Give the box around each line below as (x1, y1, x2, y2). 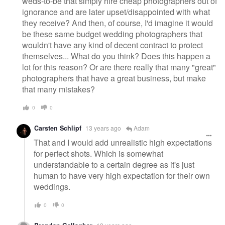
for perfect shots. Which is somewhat (34, 147, 163, 159)
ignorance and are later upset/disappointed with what (22, 6, 210, 18)
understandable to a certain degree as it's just (34, 158, 194, 170)
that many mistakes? (22, 83, 95, 95)
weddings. (34, 180, 70, 192)
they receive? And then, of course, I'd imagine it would (22, 17, 213, 29)
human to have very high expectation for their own (34, 169, 210, 181)
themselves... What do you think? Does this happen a (22, 50, 210, 62)
